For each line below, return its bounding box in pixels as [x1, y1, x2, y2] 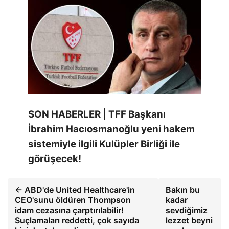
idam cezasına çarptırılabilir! [15, 204, 124, 215]
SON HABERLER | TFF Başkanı [28, 108, 166, 120]
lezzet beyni [165, 215, 213, 225]
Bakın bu [165, 184, 200, 195]
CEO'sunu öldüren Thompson [15, 194, 131, 205]
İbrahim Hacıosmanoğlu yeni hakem [28, 123, 195, 135]
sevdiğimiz [165, 204, 208, 215]
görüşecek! [28, 152, 81, 165]
